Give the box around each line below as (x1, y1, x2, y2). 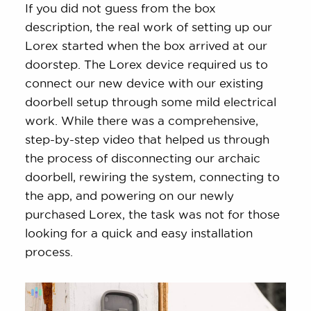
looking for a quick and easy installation (25, 226, 253, 240)
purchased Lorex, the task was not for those (25, 208, 280, 221)
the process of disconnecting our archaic (25, 151, 261, 165)
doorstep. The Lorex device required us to (25, 58, 269, 72)
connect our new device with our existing (25, 76, 264, 90)
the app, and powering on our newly (25, 189, 235, 203)
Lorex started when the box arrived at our (25, 39, 268, 53)
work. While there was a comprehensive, (25, 114, 259, 128)
